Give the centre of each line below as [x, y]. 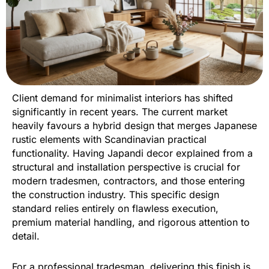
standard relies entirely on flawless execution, [115, 209]
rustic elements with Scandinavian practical [109, 140]
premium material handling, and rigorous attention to [131, 222]
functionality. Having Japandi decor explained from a [132, 153]
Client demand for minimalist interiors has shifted [122, 98]
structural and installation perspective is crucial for [126, 167]
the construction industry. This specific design [116, 195]
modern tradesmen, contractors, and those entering [128, 181]
